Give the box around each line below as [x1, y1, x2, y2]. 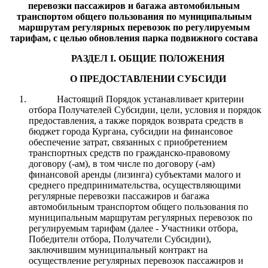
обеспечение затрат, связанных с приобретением [29, 136, 227, 147]
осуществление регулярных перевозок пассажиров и [29, 255, 243, 266]
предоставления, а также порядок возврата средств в [29, 115, 243, 126]
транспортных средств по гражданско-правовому [29, 147, 230, 158]
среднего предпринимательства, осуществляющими [29, 179, 241, 190]
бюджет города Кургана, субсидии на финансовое [29, 126, 233, 136]
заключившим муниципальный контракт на [29, 244, 208, 255]
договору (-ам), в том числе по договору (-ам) [29, 158, 215, 169]
